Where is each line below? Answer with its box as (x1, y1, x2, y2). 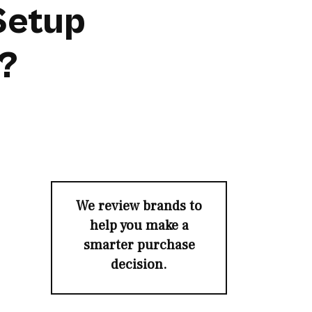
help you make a (89, 217, 189, 235)
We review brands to (76, 197, 203, 215)
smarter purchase (83, 236, 195, 254)
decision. (111, 256, 168, 274)
